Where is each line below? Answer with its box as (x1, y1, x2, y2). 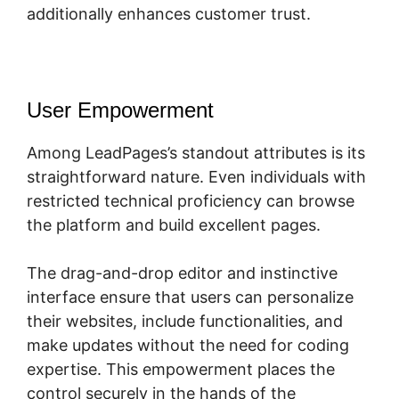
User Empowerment (27, 97, 214, 122)
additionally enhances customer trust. (27, 4, 311, 23)
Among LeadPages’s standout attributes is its (27, 142, 365, 162)
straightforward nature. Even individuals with (27, 167, 366, 186)
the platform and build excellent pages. (27, 215, 321, 234)
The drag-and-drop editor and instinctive (27, 263, 338, 282)
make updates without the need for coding (27, 335, 349, 354)
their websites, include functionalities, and (27, 311, 343, 330)
